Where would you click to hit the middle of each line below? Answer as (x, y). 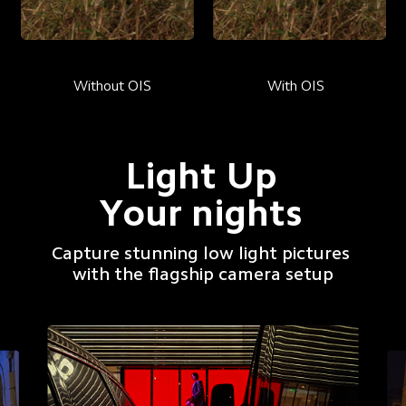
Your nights (201, 213)
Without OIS (112, 87)
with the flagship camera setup (203, 274)
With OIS (295, 87)
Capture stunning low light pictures (203, 253)
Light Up (201, 175)
